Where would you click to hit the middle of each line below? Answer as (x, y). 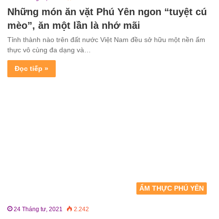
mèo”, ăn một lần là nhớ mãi (74, 26)
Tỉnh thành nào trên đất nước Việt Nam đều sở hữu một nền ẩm (106, 40)
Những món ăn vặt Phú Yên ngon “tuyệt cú (107, 12)
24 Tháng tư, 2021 (38, 209)
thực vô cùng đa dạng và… (49, 50)
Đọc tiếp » (32, 69)
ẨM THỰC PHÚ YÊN (172, 188)
